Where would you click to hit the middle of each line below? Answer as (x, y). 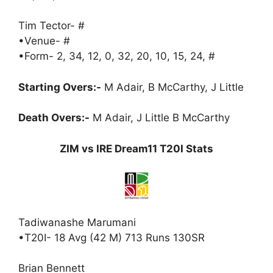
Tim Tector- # (51, 26)
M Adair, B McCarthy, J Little (172, 87)
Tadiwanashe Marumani (77, 222)
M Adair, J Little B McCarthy (160, 118)
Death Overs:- (54, 118)
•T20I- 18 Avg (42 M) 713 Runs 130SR (112, 237)
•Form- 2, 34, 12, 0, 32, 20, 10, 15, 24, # (117, 56)
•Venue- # (44, 41)
